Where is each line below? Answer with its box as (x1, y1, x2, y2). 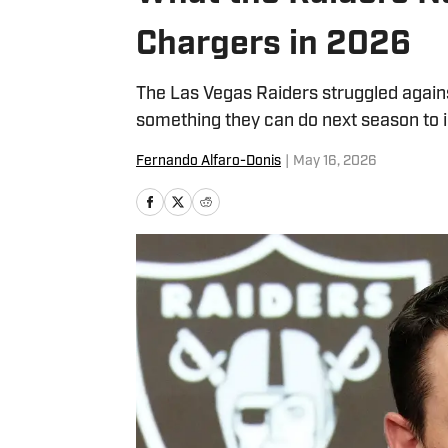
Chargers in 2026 (136, 28, 411, 63)
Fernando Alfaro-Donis (136, 154, 281, 169)
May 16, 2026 (293, 154, 377, 169)
